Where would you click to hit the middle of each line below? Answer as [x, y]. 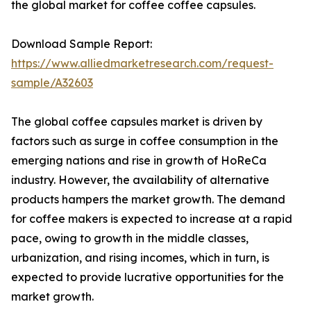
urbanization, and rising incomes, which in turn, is [140, 258]
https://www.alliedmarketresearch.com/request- [142, 64]
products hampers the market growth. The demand [148, 200]
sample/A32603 [52, 83]
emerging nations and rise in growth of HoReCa [139, 161]
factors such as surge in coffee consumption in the [145, 141]
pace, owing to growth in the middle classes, [130, 238]
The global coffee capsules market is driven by [137, 122]
